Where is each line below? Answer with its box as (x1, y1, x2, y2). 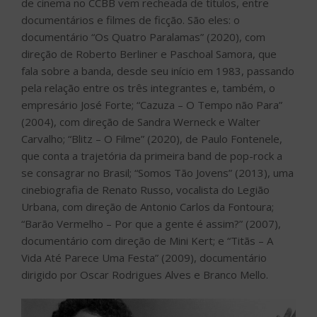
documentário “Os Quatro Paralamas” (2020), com (21, 29, 265, 44)
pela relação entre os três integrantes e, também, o (21, 80, 275, 95)
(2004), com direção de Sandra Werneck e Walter (21, 114, 260, 129)
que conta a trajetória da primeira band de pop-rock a (21, 148, 282, 163)
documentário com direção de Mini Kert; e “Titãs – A (21, 233, 273, 248)
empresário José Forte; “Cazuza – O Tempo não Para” (21, 97, 282, 112)
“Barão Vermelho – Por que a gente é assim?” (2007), (21, 216, 281, 231)
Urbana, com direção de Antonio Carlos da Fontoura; (21, 199, 274, 214)
